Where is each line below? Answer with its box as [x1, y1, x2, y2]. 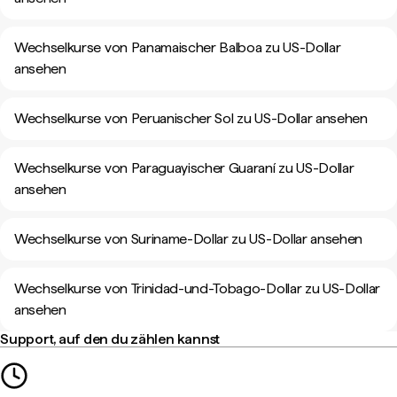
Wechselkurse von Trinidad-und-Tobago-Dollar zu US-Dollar [14, 280, 381, 297]
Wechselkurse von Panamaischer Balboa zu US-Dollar [14, 39, 341, 56]
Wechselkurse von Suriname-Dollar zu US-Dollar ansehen [14, 230, 363, 247]
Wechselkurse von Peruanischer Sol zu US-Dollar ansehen [14, 110, 368, 127]
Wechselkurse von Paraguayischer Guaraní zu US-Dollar [14, 160, 354, 176]
